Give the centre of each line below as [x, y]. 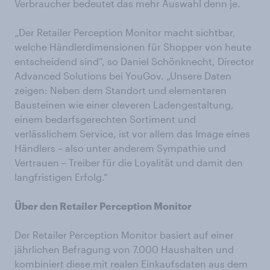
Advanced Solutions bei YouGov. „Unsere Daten [123, 76]
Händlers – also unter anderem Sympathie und [120, 148]
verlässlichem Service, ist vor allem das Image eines [132, 134]
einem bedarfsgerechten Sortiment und [105, 119]
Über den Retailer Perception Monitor [103, 206]
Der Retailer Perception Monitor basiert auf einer [124, 235]
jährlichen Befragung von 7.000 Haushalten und [124, 250]
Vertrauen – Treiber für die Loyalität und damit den [129, 163]
